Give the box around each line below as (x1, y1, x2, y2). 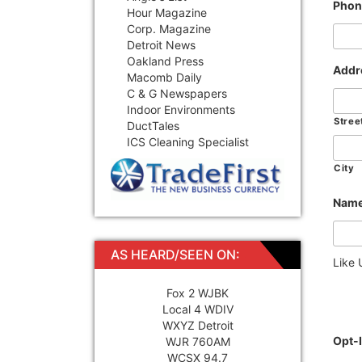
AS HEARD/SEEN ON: (111, 246, 240, 263)
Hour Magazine (127, 5, 207, 19)
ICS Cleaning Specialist (127, 134, 249, 149)
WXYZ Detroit (162, 318, 234, 332)
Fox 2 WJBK (166, 285, 229, 300)
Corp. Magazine (127, 21, 211, 36)
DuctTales (127, 118, 179, 133)
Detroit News (127, 37, 196, 52)
